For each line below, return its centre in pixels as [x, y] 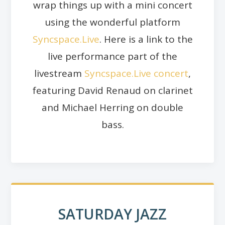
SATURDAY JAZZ [113, 214]
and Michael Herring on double [113, 107]
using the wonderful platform [113, 22]
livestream [59, 73]
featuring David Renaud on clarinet [113, 90]
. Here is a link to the [146, 39]
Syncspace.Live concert [136, 73]
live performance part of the [113, 56]
